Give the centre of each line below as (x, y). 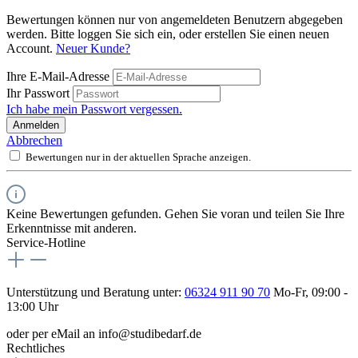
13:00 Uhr (32, 306)
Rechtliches (36, 348)
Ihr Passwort (40, 93)
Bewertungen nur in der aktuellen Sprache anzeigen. (138, 157)
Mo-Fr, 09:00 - (309, 292)
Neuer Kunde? (93, 48)
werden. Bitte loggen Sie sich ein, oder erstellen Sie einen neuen (168, 34)
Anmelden (36, 125)
